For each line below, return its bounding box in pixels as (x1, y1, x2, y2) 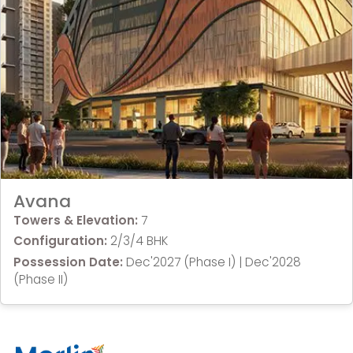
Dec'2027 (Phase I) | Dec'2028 (126, 253, 301, 270)
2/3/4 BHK (110, 232, 168, 250)
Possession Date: (13, 253, 126, 270)
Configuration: (13, 232, 110, 250)
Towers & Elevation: (13, 212, 141, 229)
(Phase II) (13, 270, 68, 288)
